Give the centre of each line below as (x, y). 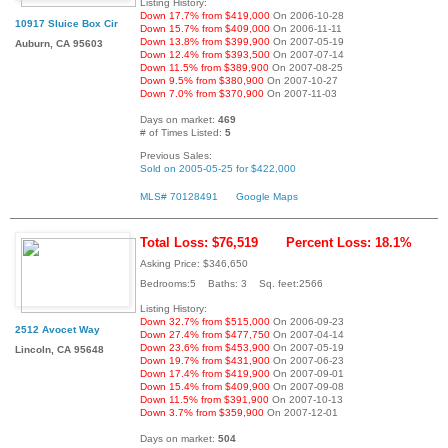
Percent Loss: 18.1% (349, 243)
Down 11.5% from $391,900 (204, 400)
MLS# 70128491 (179, 197)
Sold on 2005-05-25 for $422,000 (218, 169)
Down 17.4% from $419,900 (205, 374)
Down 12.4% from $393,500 (205, 55)
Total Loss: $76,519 (199, 243)
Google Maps (267, 197)
